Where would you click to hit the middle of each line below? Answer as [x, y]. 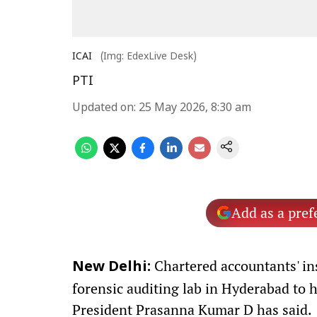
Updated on [103, 108]
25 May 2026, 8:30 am [195, 108]
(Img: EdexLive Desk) [149, 57]
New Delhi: [111, 267]
